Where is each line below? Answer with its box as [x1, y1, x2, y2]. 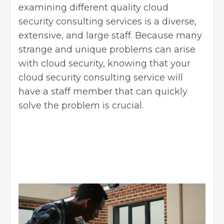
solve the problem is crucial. [18, 99, 143, 111]
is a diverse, [142, 15, 196, 27]
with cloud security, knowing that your [18, 57, 190, 69]
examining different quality [18, 1, 143, 13]
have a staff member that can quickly [18, 85, 187, 97]
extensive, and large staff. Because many [18, 29, 202, 41]
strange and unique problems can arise [18, 43, 195, 55]
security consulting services [18, 15, 142, 27]
